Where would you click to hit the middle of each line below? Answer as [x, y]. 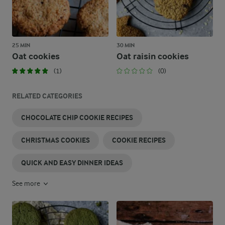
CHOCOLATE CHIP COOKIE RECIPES [77, 118]
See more [27, 183]
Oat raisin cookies [153, 57]
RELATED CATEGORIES [47, 96]
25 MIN [21, 45]
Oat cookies [36, 57]
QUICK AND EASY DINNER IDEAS [72, 163]
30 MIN [126, 45]
